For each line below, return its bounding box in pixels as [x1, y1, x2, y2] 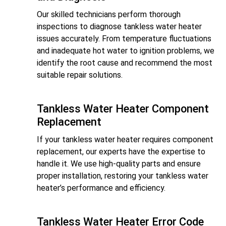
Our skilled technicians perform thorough [37, 9, 181, 19]
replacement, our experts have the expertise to [37, 146, 205, 156]
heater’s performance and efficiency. [37, 183, 165, 193]
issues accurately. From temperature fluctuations [37, 33, 211, 43]
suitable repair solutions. [37, 70, 123, 80]
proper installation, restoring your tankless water [37, 171, 208, 181]
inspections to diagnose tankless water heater [37, 21, 202, 31]
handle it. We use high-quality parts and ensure [37, 158, 201, 168]
